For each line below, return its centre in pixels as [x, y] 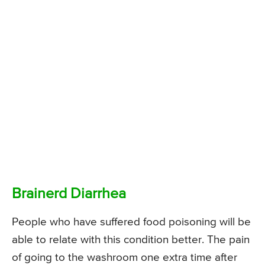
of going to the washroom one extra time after [125, 257]
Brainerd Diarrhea [69, 194]
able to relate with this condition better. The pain [131, 240]
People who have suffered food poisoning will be [131, 222]
